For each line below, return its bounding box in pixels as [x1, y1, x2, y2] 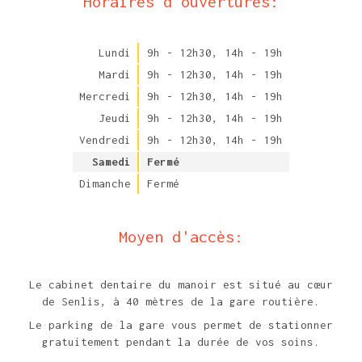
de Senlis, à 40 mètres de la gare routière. [42, 294, 320, 308]
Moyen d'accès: [119, 226, 243, 246]
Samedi [92, 154, 131, 168]
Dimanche [79, 176, 131, 190]
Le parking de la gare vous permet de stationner [29, 318, 333, 331]
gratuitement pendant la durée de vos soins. [42, 335, 320, 348]
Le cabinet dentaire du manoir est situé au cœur [29, 277, 333, 291]
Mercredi [79, 89, 131, 103]
